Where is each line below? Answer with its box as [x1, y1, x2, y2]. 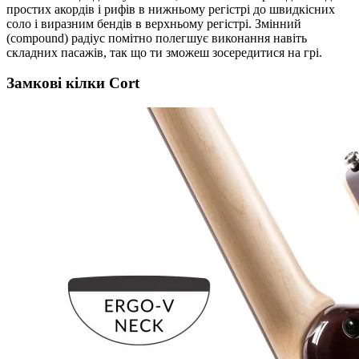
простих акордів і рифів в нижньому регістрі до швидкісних [6, 2, 335, 16]
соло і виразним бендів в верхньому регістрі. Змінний [6, 16, 301, 30]
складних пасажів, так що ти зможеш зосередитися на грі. [6, 45, 322, 59]
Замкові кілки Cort [6, 75, 139, 92]
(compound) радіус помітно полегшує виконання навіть [6, 30, 307, 45]
